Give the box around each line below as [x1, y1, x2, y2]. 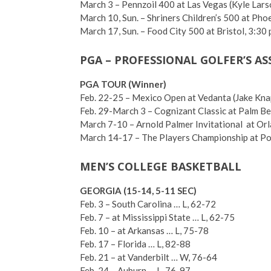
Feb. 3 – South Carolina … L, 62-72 [80, 198, 216, 209]
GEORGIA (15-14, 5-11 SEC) [80, 185, 197, 196]
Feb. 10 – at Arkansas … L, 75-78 [80, 225, 209, 236]
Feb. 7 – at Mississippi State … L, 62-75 [80, 212, 235, 223]
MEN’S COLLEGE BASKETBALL [80, 159, 241, 174]
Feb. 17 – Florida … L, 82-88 [80, 238, 191, 249]
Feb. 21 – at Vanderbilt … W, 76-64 [80, 252, 217, 263]
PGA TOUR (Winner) [80, 79, 166, 90]
